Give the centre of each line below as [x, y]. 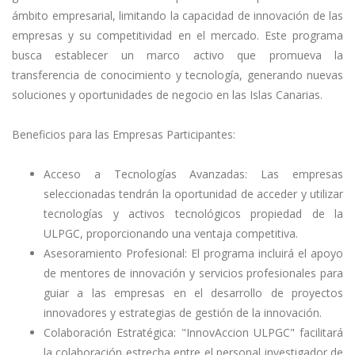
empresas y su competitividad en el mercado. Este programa [177, 35]
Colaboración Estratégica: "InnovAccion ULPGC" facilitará [193, 332]
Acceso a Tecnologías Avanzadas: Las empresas [193, 174]
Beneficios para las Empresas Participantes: [124, 134]
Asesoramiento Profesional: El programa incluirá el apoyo [193, 253]
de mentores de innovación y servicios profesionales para [193, 273]
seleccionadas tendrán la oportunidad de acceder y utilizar [193, 193]
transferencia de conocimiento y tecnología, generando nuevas [177, 74]
